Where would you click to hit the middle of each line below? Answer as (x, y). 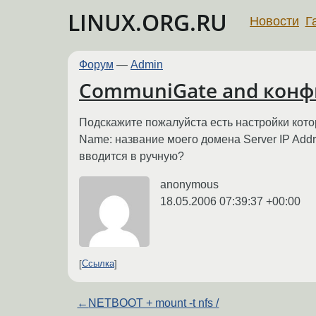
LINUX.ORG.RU (147, 22)
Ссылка (98, 264)
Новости (274, 21)
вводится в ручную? (132, 156)
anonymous (189, 184)
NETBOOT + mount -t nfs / (154, 303)
